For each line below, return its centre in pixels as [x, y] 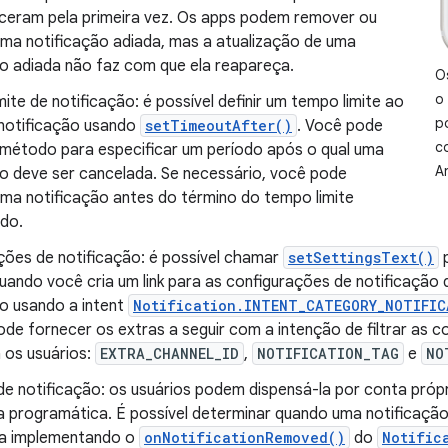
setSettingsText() [361, 257]
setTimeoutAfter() [218, 125]
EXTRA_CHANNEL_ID [169, 353]
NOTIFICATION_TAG [328, 353]
